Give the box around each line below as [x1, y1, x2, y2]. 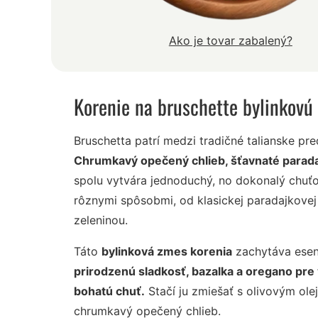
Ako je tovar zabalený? [168, 33, 292, 48]
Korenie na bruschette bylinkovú [74, 92, 313, 122]
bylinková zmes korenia [102, 244, 232, 259]
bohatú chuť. [74, 284, 145, 299]
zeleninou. [74, 213, 128, 228]
